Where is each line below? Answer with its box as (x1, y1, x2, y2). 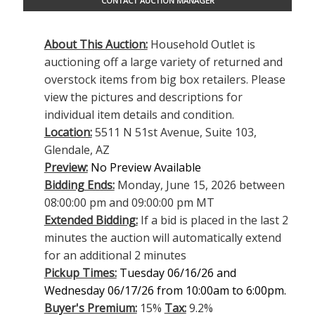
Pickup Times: (44, 265, 117, 281)
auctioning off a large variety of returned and (44, 54, 283, 70)
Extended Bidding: (44, 212, 138, 229)
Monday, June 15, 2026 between (114, 177, 285, 193)
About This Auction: (44, 37, 148, 53)
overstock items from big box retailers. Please (44, 72, 285, 88)
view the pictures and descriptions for (44, 89, 243, 105)
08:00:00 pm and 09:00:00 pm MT (44, 195, 214, 211)
